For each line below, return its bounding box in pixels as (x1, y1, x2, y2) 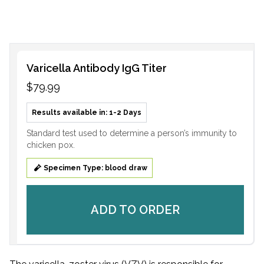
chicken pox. (27, 140, 75, 150)
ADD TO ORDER (91, 202, 180, 217)
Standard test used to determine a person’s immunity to (27, 128, 237, 138)
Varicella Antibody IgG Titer (27, 61, 167, 74)
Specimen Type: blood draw (44, 163, 147, 172)
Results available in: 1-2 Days (32, 108, 141, 117)
